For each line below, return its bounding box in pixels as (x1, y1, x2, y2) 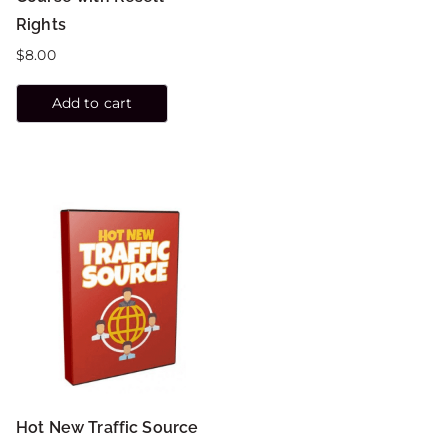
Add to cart (51, 93, 133, 112)
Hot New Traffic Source (16, 417, 199, 437)
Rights (16, 14, 66, 34)
